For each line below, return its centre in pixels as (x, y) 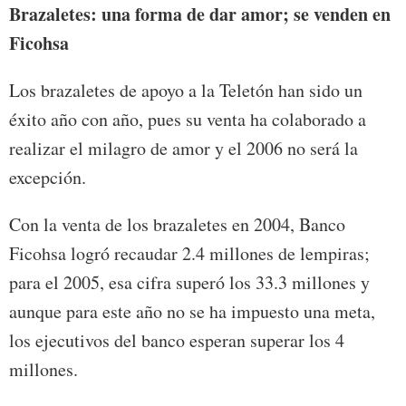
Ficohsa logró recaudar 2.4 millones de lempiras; (189, 253)
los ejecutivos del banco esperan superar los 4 (177, 340)
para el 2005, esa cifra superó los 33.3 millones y (189, 282)
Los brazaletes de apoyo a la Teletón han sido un (186, 90)
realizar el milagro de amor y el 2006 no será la (184, 148)
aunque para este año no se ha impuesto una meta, (192, 311)
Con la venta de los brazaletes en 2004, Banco (177, 224)
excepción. (48, 177)
